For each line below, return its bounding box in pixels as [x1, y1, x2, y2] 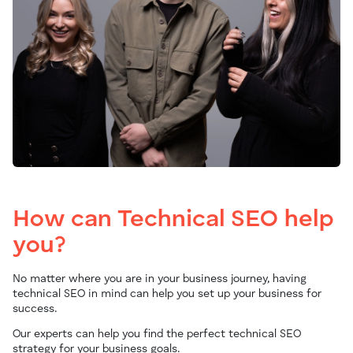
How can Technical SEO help [13, 207, 333, 232]
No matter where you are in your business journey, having [13, 273, 307, 284]
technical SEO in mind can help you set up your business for [13, 288, 321, 299]
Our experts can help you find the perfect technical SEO [13, 328, 301, 340]
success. [13, 303, 61, 314]
